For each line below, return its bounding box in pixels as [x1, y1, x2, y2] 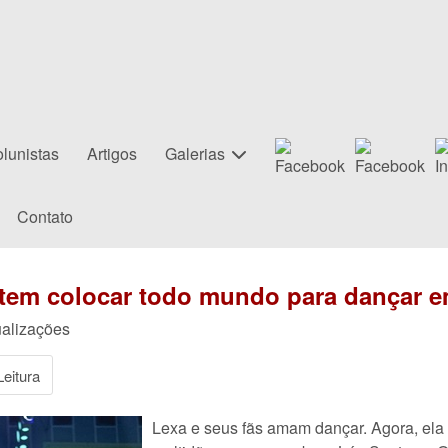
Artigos [87, 142, 137, 165]
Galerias [165, 142, 225, 165]
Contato [16, 205, 73, 228]
